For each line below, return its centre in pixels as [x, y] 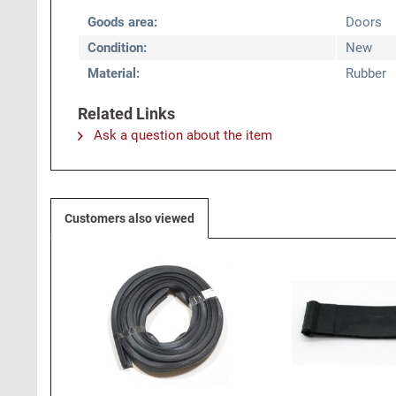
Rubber [366, 73]
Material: [114, 73]
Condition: [117, 48]
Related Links [126, 114]
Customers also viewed [129, 218]
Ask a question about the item [181, 135]
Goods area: [122, 22]
